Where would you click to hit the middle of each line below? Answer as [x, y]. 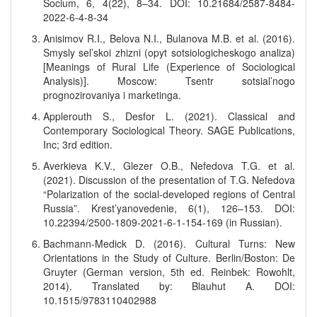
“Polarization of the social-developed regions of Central [169, 194]
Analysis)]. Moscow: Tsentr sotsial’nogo [169, 81]
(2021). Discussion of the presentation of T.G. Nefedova [169, 180]
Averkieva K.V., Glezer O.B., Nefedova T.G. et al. [169, 166]
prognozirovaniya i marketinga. [112, 95]
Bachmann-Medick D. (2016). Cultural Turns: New [169, 243]
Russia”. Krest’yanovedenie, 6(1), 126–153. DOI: [169, 208]
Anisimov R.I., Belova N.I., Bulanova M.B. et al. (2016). [169, 38]
